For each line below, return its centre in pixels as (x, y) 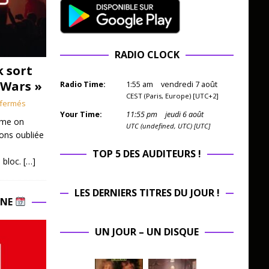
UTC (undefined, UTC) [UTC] (168, 126)
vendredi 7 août (189, 85)
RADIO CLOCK (147, 55)
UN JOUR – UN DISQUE (147, 232)
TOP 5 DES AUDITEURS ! (147, 154)
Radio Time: (83, 85)
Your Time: (81, 115)
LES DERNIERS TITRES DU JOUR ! (147, 193)
